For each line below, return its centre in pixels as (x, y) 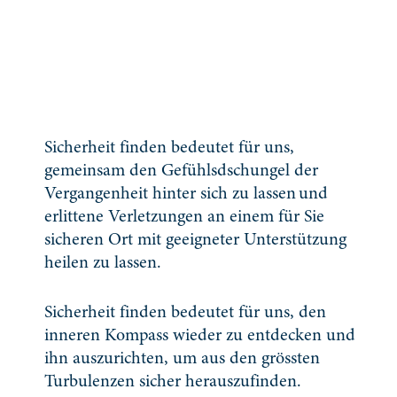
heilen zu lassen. (103, 263)
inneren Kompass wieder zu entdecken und (200, 336)
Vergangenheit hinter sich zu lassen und (186, 194)
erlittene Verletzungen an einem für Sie (184, 217)
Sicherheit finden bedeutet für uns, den (185, 313)
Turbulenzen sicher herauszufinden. (173, 382)
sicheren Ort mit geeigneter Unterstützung (195, 240)
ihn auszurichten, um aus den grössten (182, 359)
